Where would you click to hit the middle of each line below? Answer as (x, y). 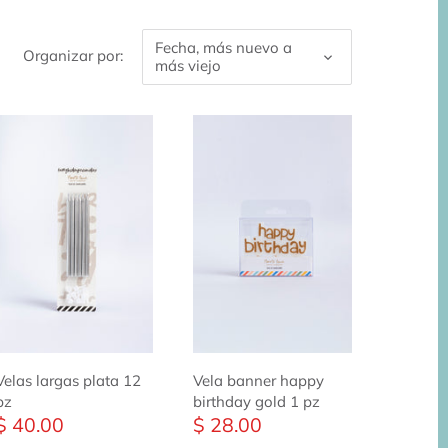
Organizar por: (72, 55)
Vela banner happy (259, 380)
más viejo (187, 66)
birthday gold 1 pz (257, 401)
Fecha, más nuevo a (223, 48)
